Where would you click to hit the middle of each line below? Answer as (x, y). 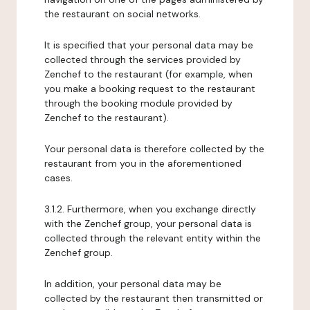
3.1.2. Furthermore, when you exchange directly (150, 209)
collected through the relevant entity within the (153, 238)
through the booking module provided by (138, 103)
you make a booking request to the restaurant (150, 89)
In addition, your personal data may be (133, 284)
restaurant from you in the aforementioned (143, 163)
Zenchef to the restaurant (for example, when (148, 74)
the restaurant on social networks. (122, 14)
